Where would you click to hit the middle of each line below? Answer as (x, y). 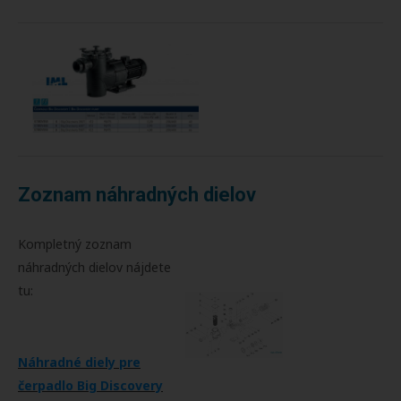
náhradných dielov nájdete (94, 267)
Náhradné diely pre (79, 362)
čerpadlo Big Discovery (90, 385)
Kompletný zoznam (75, 243)
